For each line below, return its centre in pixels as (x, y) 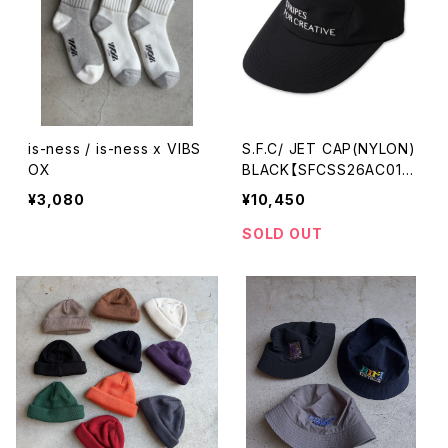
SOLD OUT (282, 233)
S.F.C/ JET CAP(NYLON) (265, 148)
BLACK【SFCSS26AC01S (327, 169)
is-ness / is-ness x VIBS (115, 148)
